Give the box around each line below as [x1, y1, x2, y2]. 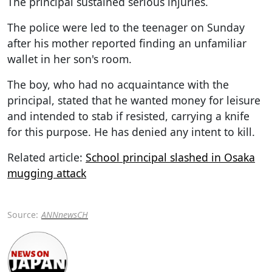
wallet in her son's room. [7, 51, 132, 66]
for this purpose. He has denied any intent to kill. [7, 124, 255, 139]
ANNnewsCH [41, 208, 88, 220]
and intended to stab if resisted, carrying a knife [7, 108, 250, 123]
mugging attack [7, 165, 86, 180]
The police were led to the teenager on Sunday [7, 19, 245, 35]
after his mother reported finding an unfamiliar [7, 35, 246, 50]
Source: [7, 208, 38, 220]
